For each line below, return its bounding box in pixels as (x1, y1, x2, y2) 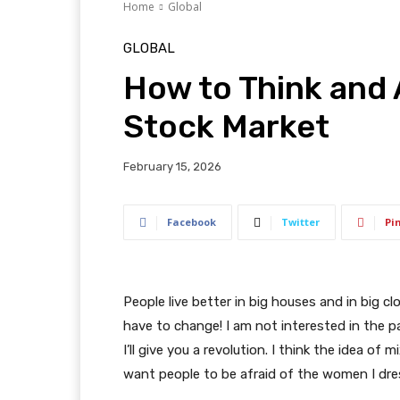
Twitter (281, 215, 320, 229)
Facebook (167, 215, 216, 229)
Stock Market (123, 107, 329, 146)
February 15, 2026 (123, 160, 221, 174)
